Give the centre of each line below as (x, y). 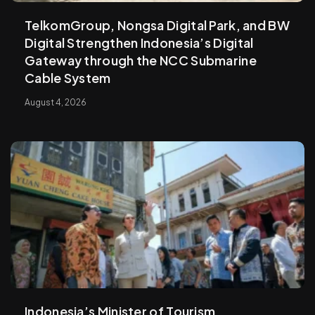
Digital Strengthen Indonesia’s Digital (139, 43)
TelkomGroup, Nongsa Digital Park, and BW (157, 25)
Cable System (68, 78)
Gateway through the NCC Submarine (141, 60)
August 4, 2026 (56, 103)
